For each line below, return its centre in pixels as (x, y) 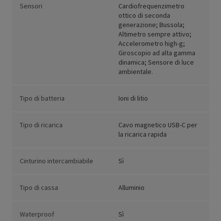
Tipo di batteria (42, 98)
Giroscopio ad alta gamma (157, 53)
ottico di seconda (144, 16)
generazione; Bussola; (151, 25)
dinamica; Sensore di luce (156, 62)
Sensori (31, 6)
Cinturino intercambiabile (56, 161)
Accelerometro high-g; (152, 44)
